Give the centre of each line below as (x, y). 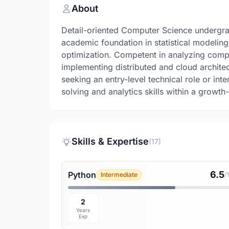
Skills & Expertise (110, 141)
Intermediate (119, 175)
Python (82, 175)
